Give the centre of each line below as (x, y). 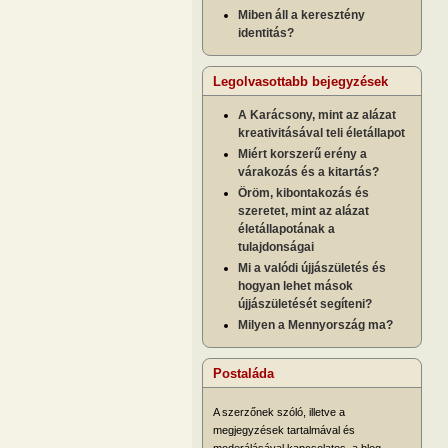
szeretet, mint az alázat (303, 210)
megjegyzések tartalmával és (284, 429)
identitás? (266, 32)
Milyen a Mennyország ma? (315, 324)
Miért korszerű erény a (302, 153)
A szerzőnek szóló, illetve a (279, 411)
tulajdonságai (276, 246)
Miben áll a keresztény (301, 14)
